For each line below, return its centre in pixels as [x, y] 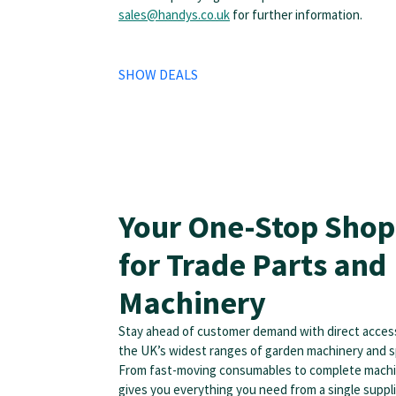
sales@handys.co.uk [174, 14]
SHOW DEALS [158, 74]
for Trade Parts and [252, 265]
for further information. [296, 14]
